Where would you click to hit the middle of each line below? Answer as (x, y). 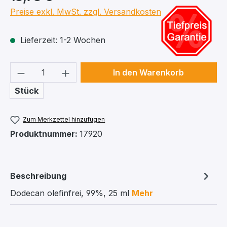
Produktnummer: (45, 134)
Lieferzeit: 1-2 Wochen (62, 40)
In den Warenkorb (149, 72)
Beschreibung (38, 176)
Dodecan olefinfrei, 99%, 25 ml (71, 193)
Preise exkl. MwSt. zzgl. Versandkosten (86, 12)
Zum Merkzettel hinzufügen (64, 119)
